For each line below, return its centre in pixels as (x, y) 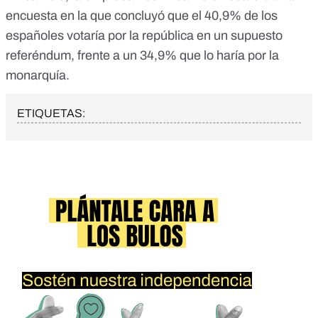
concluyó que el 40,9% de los (196, 16)
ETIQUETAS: (51, 114)
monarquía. (38, 76)
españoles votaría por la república (100, 36)
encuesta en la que (60, 16)
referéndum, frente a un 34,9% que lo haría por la (142, 56)
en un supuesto (238, 36)
